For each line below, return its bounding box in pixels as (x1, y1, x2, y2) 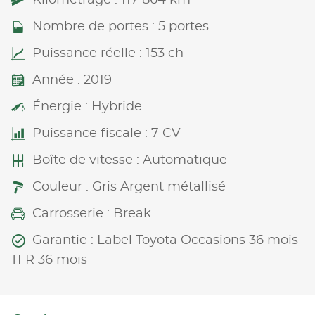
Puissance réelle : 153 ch (32, 46, 184, 60)
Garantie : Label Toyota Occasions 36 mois (32, 233, 298, 247)
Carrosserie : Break (32, 207, 151, 220)
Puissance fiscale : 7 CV (32, 127, 181, 140)
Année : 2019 (32, 73, 112, 86)
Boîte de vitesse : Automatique (32, 153, 227, 167)
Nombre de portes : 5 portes (32, 20, 209, 33)
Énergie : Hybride (32, 100, 142, 113)
